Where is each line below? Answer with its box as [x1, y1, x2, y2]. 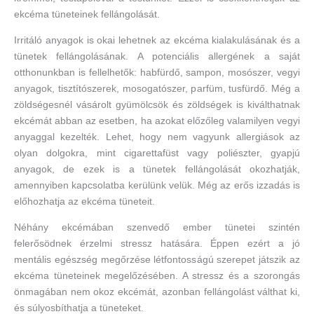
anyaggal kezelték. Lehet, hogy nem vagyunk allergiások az [14, 132, 300, 143]
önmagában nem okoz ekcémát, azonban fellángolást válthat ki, [14, 286, 300, 297]
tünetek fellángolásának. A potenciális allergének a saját [14, 51, 300, 62]
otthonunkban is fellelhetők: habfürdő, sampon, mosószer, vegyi [14, 67, 300, 78]
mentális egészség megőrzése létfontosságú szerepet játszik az [14, 254, 300, 265]
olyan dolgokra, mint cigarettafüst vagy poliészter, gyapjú [14, 148, 300, 159]
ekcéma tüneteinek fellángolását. [14, 9, 160, 20]
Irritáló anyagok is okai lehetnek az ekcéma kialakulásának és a [14, 35, 300, 46]
